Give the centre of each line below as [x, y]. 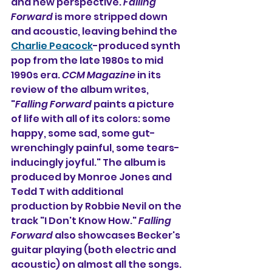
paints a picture [134, 104]
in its [149, 75]
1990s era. [36, 75]
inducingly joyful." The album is [89, 162]
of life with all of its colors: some [92, 119]
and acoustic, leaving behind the [95, 31]
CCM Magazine [99, 75]
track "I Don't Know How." [75, 221]
